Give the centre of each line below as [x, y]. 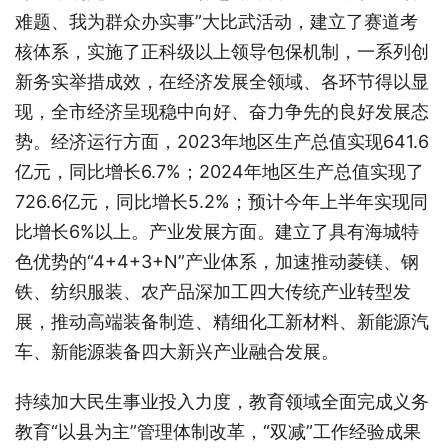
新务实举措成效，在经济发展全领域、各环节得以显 [222, 81]
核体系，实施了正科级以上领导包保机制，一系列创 [222, 51]
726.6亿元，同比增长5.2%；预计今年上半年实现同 [221, 201]
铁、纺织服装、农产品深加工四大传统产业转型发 [213, 291]
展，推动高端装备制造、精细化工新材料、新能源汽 [222, 321]
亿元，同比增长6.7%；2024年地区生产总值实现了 [219, 171]
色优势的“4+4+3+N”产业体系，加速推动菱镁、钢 [217, 261]
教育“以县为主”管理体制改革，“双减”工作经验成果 [218, 431]
